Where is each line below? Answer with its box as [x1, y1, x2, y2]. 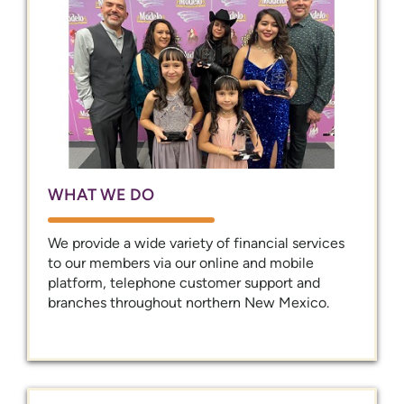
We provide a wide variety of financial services [48, 234, 344, 252]
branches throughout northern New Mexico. [48, 293, 329, 311]
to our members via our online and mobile [48, 253, 314, 271]
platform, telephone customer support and [48, 273, 320, 291]
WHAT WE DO [48, 184, 154, 205]
